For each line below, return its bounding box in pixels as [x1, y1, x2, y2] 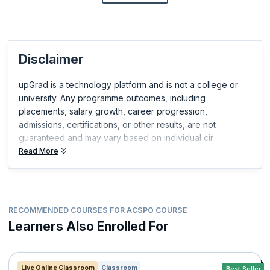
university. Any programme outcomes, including [18, 92, 206, 103]
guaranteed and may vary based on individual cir [18, 132, 213, 143]
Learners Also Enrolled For [8, 218, 169, 234]
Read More [18, 146, 58, 156]
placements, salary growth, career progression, [18, 105, 207, 116]
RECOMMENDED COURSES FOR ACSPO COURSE [8, 206, 187, 215]
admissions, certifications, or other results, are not [18, 119, 216, 130]
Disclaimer [18, 51, 84, 67]
